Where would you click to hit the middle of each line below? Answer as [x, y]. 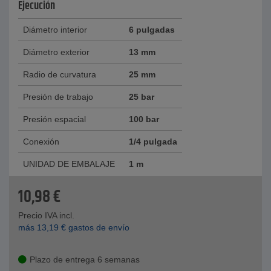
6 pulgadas [152, 30]
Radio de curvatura [60, 75]
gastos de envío [98, 228]
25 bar [142, 97]
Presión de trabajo [58, 97]
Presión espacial [54, 119]
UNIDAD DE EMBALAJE [69, 164]
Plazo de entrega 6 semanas [85, 260]
